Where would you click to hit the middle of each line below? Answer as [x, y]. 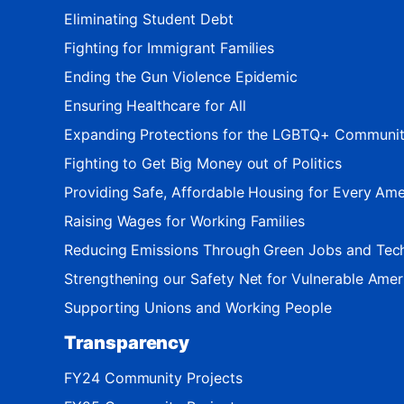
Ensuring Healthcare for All [155, 105]
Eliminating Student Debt [149, 18]
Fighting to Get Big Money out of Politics [203, 163]
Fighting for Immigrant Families [170, 47]
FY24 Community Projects [153, 377]
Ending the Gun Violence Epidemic [181, 76]
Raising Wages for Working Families [185, 220]
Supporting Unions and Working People [198, 307]
